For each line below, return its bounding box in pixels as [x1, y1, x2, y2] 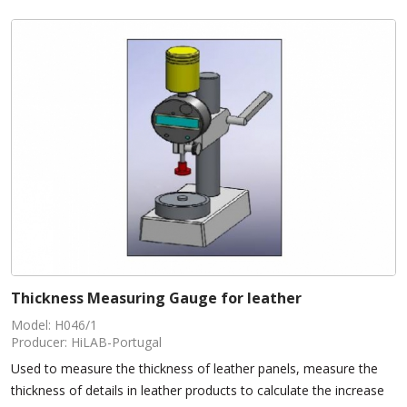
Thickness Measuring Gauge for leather [11, 288, 302, 309]
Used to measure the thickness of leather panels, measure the [11, 360, 378, 378]
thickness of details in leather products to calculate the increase [11, 382, 384, 400]
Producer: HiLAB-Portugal [11, 333, 162, 352]
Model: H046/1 [11, 316, 97, 334]
